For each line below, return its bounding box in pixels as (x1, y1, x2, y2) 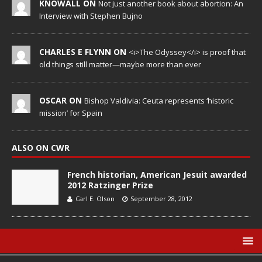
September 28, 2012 (130, 194, 192, 204)
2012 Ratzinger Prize (67, 180, 153, 191)
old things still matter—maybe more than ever (39, 59, 201, 70)
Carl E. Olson (75, 194, 115, 204)
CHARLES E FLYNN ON (39, 46, 129, 58)
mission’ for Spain (39, 108, 102, 119)
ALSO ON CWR (12, 142, 70, 154)
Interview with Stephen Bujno (39, 11, 143, 22)
